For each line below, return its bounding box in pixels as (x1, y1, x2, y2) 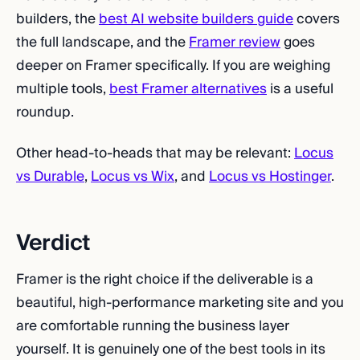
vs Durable (16, 165, 84, 188)
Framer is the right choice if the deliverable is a (16, 268, 313, 291)
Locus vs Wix (91, 165, 174, 188)
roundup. (16, 100, 74, 124)
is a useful (267, 77, 333, 100)
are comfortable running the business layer (16, 314, 289, 337)
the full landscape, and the (16, 31, 189, 54)
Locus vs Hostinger (209, 165, 331, 188)
